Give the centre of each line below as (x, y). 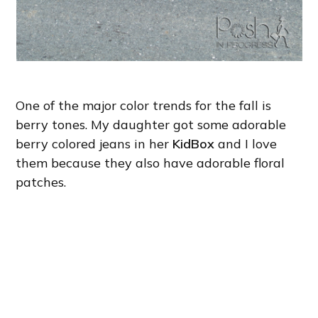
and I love (246, 143)
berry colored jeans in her (94, 143)
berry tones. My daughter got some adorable (151, 124)
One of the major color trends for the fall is (144, 105)
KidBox (194, 143)
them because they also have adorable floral (150, 163)
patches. (41, 182)
